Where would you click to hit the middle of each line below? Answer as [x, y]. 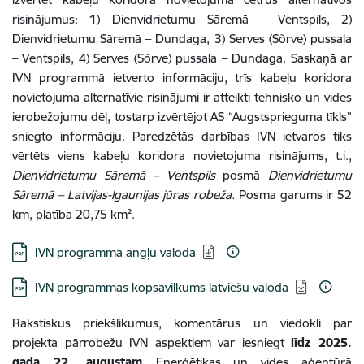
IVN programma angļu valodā [115, 252]
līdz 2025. [322, 342]
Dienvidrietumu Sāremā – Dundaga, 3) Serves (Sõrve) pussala [182, 39]
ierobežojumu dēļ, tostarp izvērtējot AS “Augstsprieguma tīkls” [182, 117]
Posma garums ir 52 [295, 195]
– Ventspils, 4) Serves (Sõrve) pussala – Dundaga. [149, 58]
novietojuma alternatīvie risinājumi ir [111, 97]
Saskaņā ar [319, 58]
